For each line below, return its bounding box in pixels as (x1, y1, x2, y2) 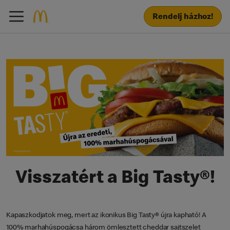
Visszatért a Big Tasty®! (15, 169, 215, 188)
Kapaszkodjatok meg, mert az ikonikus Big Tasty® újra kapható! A (6, 212, 206, 219)
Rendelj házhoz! (152, 13, 213, 22)
